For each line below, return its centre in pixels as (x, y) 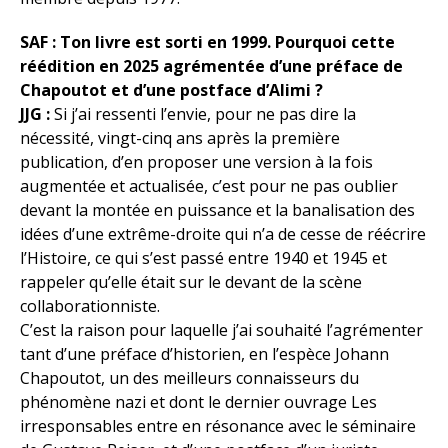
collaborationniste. (90, 306)
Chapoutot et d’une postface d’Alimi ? (171, 90)
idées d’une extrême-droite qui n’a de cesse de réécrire (223, 234)
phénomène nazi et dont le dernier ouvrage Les (198, 402)
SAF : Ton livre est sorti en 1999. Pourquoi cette (207, 42)
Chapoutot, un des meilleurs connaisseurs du (189, 378)
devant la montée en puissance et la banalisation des (217, 210)
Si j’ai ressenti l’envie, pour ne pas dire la (203, 114)
